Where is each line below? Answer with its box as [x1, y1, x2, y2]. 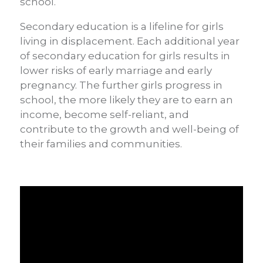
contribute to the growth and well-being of [20, 123, 239, 135]
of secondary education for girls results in [20, 49, 230, 62]
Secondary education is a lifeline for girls [20, 20, 224, 32]
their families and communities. [20, 137, 182, 150]
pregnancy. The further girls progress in [20, 79, 222, 91]
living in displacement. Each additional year [20, 35, 240, 47]
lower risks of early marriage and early [20, 64, 212, 76]
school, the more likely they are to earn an [20, 93, 233, 106]
